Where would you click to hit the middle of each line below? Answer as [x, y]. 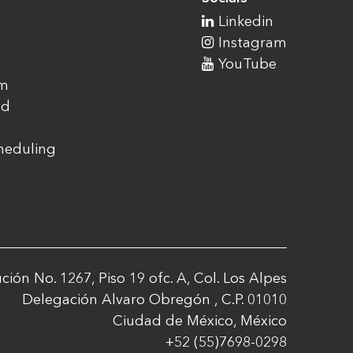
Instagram [253, 43]
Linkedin [246, 21]
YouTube [247, 64]
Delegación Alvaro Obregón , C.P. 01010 [154, 299]
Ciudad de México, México [200, 321]
